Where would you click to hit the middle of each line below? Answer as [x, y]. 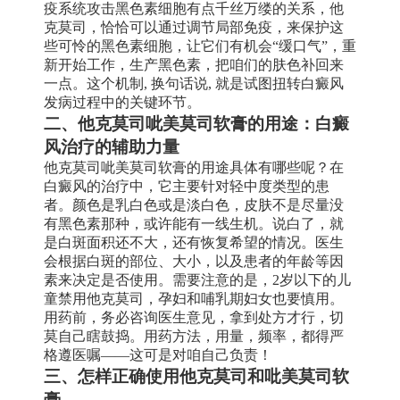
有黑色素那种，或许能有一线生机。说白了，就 [194, 223]
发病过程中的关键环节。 [122, 102]
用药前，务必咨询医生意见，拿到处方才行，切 [194, 317]
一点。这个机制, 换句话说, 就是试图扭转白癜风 [194, 83]
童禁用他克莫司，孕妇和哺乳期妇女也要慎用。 [194, 298]
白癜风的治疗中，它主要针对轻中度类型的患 [187, 186]
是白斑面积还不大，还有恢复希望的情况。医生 [194, 242]
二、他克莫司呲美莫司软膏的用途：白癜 [196, 123]
